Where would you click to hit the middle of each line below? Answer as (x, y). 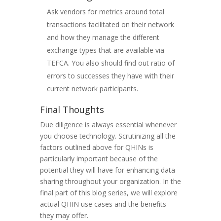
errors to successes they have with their (110, 75)
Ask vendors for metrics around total (105, 11)
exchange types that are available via (105, 50)
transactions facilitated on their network (110, 24)
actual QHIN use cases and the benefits (103, 204)
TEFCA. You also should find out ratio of (110, 63)
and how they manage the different (103, 37)
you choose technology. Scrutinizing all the (108, 136)
